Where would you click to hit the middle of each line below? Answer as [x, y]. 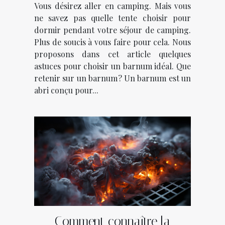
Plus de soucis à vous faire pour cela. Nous [113, 42]
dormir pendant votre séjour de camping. [113, 30]
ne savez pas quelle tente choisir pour [113, 18]
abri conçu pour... [66, 90]
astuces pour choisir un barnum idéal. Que [113, 66]
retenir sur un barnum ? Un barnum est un [113, 78]
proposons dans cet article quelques [113, 54]
